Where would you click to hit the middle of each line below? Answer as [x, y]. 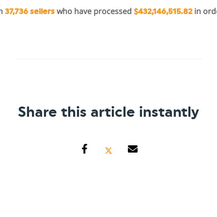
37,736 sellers [30, 12]
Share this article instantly [108, 113]
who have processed [94, 11]
